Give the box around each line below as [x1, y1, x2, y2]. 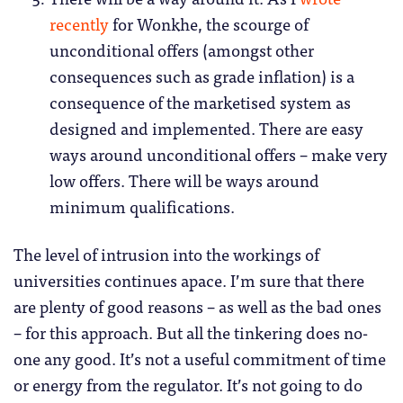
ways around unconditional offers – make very [49, 140, 388, 168]
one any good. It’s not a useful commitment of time [13, 345, 386, 372]
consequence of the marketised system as [49, 88, 351, 116]
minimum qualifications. [49, 193, 235, 220]
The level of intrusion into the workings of [13, 240, 319, 268]
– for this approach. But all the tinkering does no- [13, 318, 368, 346]
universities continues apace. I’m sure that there [13, 266, 364, 294]
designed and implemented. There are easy [49, 114, 363, 142]
